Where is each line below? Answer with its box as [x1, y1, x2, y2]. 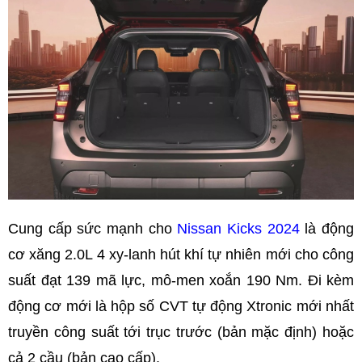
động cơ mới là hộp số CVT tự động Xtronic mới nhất [8, 298, 354, 315]
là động [299, 221, 355, 238]
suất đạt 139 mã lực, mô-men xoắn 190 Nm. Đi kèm [8, 272, 354, 289]
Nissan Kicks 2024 [177, 221, 300, 238]
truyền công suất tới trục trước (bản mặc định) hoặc [8, 324, 354, 341]
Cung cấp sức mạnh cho [8, 221, 178, 238]
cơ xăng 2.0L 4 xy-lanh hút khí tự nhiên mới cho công [8, 246, 354, 263]
